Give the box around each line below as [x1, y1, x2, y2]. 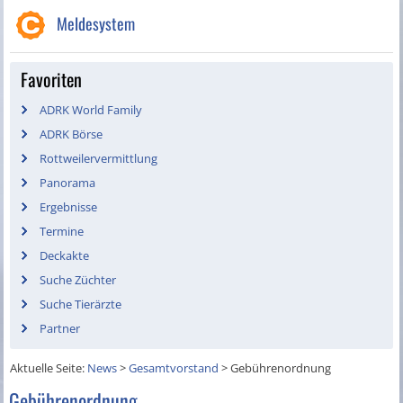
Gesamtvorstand [129, 360, 219, 377]
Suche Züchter [40, 272, 117, 289]
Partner [40, 320, 81, 337]
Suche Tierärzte [40, 296, 122, 313]
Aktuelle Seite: [10, 360, 88, 377]
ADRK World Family [40, 102, 143, 119]
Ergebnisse [40, 199, 98, 216]
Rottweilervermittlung [40, 150, 158, 167]
